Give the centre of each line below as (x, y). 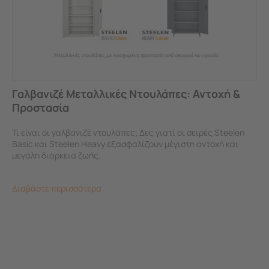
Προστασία (41, 107)
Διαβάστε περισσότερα (57, 188)
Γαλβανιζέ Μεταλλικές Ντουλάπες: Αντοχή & (126, 93)
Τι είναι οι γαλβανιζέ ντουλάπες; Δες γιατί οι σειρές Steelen (128, 132)
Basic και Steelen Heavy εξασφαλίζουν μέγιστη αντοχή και (125, 144)
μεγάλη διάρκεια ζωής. (56, 155)
